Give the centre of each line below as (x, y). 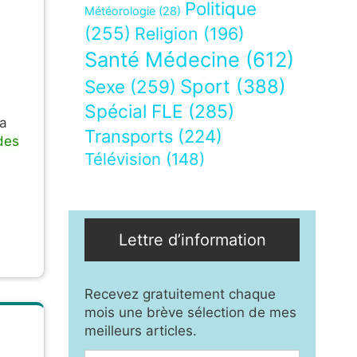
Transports (129, 137)
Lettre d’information (192, 240)
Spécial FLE (134, 112)
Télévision (123, 159)
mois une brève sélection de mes (190, 313)
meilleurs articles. (141, 331)
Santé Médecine (162, 60)
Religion (167, 34)
